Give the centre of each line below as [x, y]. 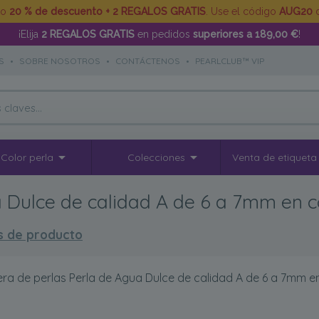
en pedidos [164, 34]
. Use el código [242, 11]
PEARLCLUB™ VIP [230, 61]
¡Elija [30, 34]
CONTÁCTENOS [148, 61]
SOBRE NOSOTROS [60, 61]
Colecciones [157, 157]
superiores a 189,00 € [246, 34]
